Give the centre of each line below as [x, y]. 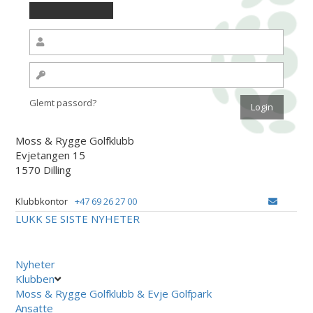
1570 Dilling [44, 169]
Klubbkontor [42, 201]
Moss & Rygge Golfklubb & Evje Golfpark [114, 293]
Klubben [35, 278]
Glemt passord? [63, 102]
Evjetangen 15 [51, 155]
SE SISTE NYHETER [93, 218]
